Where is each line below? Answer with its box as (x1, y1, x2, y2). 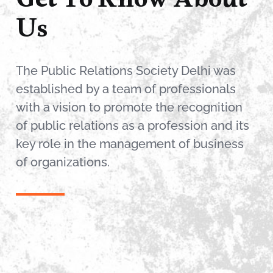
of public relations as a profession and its (16, 118, 249, 133)
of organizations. (16, 155, 110, 169)
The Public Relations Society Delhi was (16, 63, 236, 78)
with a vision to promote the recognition (16, 100, 243, 115)
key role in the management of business (16, 136, 244, 151)
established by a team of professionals (16, 82, 236, 96)
